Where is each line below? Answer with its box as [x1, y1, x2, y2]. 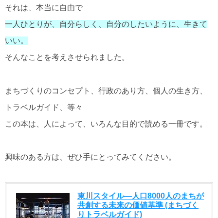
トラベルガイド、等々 [5, 103, 83, 111]
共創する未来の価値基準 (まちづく [77, 201, 199, 210]
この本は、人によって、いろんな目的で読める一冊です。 [5, 119, 207, 128]
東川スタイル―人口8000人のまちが [77, 192, 204, 200]
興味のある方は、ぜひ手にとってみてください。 [5, 152, 176, 161]
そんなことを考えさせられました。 [5, 53, 129, 62]
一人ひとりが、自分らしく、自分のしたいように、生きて [5, 20, 207, 29]
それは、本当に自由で [5, 3, 83, 12]
